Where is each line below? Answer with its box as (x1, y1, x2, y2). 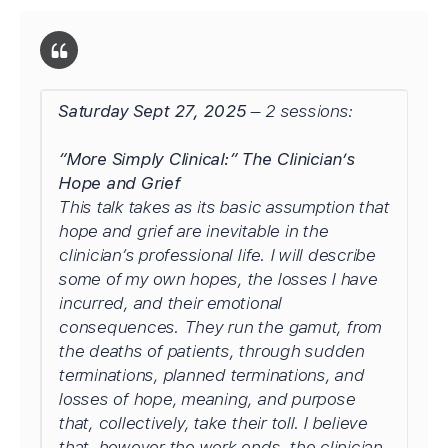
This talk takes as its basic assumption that (58, 197, 389, 217)
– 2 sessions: (245, 101, 353, 121)
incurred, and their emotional (58, 293, 282, 313)
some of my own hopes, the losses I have (58, 269, 377, 289)
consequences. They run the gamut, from (58, 317, 381, 337)
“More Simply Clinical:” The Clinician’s (58, 149, 355, 169)
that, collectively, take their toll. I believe (58, 413, 367, 433)
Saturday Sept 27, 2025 (58, 101, 246, 121)
